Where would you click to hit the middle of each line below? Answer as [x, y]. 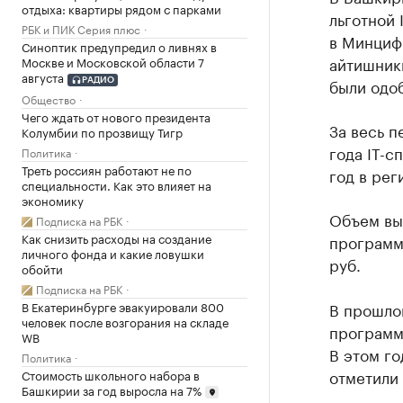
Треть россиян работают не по [107, 169]
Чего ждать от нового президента [116, 116]
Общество [49, 98]
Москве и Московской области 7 [113, 62]
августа [43, 77]
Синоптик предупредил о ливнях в [119, 46]
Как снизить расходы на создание [116, 237]
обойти [42, 268]
